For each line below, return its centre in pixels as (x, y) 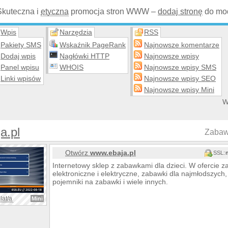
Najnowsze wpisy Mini (179, 90)
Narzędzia (76, 32)
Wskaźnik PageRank (93, 45)
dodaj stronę (180, 11)
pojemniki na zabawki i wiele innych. (110, 182)
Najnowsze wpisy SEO (180, 78)
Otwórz (78, 153)
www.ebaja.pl (113, 153)
